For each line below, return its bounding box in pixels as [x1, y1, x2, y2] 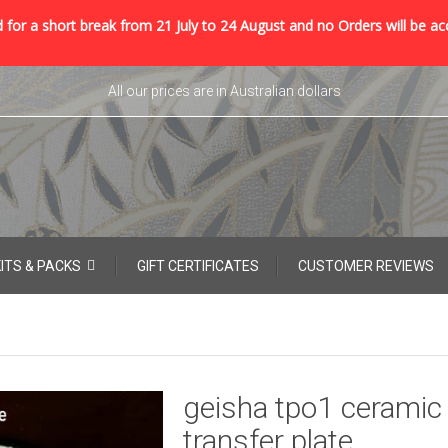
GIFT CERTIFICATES [137, 257, 259, 274]
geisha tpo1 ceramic [182, 390, 442, 425]
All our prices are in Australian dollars [107, 83, 341, 99]
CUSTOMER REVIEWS [298, 257, 434, 274]
